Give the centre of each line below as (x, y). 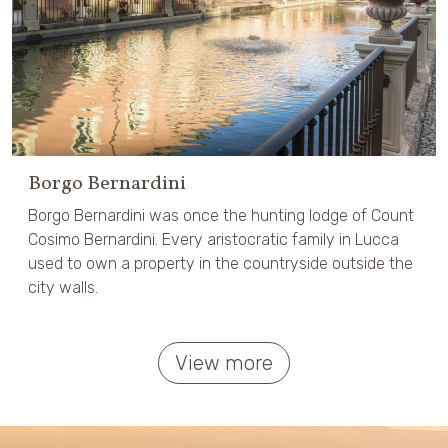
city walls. (63, 287)
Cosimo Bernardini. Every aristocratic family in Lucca (213, 239)
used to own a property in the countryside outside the (220, 263)
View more (224, 362)
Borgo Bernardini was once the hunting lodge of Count (221, 215)
